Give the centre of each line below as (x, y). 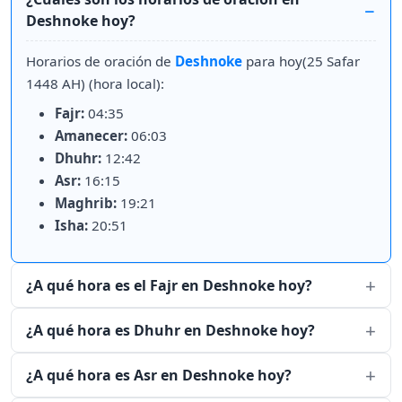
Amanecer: (91, 136)
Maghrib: (86, 203)
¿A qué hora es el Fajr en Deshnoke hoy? (169, 286)
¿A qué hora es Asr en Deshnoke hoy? (159, 376)
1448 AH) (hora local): (95, 84)
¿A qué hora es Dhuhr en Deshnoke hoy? (170, 331)
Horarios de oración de (100, 61)
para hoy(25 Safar (301, 61)
